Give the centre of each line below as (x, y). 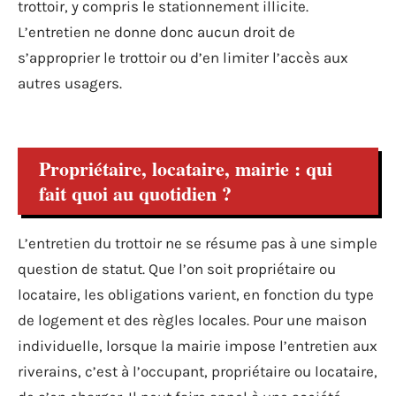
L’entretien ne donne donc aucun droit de (156, 31)
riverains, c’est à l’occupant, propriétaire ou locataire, (198, 371)
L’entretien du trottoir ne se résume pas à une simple (198, 243)
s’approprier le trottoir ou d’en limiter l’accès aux (183, 57)
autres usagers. (70, 83)
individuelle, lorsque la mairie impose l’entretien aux (198, 346)
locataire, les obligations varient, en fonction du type (196, 294)
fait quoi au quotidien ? (135, 193)
